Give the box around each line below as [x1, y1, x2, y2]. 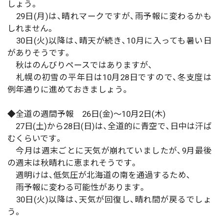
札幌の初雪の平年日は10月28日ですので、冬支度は [7, 72, 212, 82]
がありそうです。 [7, 47, 72, 58]
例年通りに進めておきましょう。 [7, 84, 130, 94]
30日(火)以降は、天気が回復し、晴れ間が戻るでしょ [7, 194, 212, 204]
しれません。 [7, 23, 55, 33]
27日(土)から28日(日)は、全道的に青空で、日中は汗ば [7, 121, 212, 131]
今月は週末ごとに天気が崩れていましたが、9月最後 [7, 145, 212, 155]
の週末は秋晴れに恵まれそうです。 [7, 157, 138, 168]
